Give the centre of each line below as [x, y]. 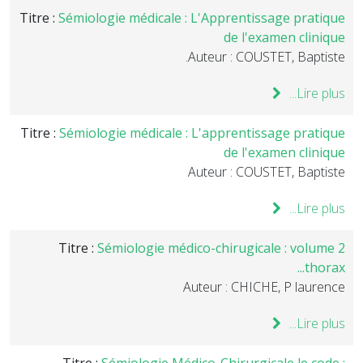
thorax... [325, 267]
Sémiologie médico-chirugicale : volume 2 [221, 248]
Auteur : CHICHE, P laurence [264, 287]
